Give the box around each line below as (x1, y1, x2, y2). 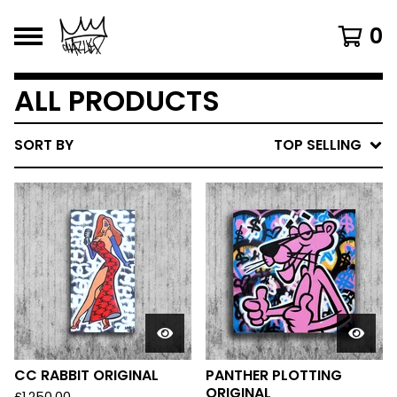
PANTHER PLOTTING (206, 365, 342, 385)
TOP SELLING (274, 135, 362, 155)
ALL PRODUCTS (14, 81, 220, 121)
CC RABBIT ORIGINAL (14, 365, 159, 385)
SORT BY (14, 135, 74, 155)
